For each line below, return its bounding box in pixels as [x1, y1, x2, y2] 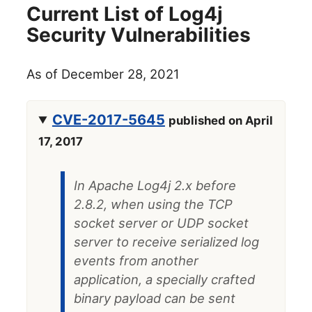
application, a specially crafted [73, 271, 255, 287]
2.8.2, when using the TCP [73, 196, 233, 212]
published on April [168, 113, 273, 127]
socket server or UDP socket [73, 214, 249, 231]
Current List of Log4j [26, 2, 224, 26]
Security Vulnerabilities [26, 23, 251, 47]
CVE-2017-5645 [52, 111, 165, 128]
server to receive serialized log [73, 233, 259, 249]
